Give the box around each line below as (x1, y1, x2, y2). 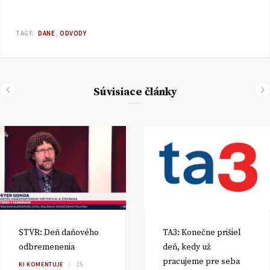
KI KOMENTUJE (19, 260, 63, 269)
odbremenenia (19, 242, 75, 253)
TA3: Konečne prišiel (163, 227, 241, 239)
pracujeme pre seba (163, 256, 240, 268)
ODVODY (60, 29, 87, 37)
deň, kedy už (163, 242, 210, 253)
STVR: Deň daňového (19, 227, 99, 239)
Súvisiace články (93, 85, 177, 99)
